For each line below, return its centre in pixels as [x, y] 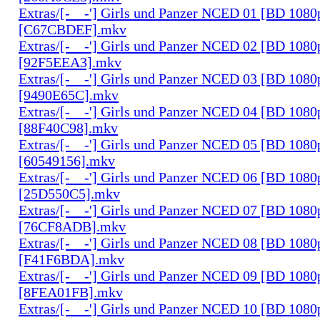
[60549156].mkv [67, 160]
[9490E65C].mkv [69, 95]
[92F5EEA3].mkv [70, 62]
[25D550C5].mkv [69, 193]
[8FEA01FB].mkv [71, 292]
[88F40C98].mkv [68, 127]
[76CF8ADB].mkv [72, 226]
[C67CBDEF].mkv [72, 29]
